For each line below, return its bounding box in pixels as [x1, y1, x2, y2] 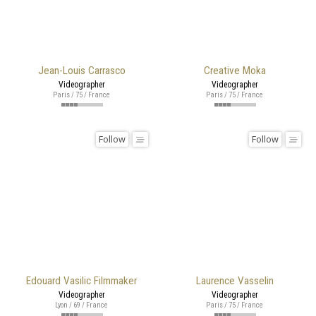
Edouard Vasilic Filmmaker [26, 274, 137, 287]
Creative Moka [203, 63, 266, 77]
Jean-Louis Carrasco [37, 63, 126, 77]
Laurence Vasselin [195, 274, 274, 287]
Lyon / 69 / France [55, 300, 108, 310]
